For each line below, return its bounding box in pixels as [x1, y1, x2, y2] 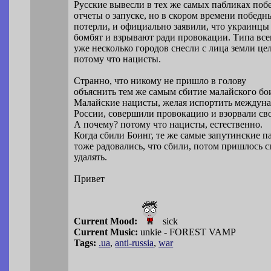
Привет [74, 174, 105, 184]
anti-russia [115, 238, 154, 249]
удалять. [74, 152, 108, 163]
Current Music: [74, 227, 139, 238]
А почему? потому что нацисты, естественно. [74, 119, 263, 130]
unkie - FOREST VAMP [138, 227, 237, 238]
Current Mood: [74, 216, 138, 227]
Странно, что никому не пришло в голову [74, 76, 247, 87]
